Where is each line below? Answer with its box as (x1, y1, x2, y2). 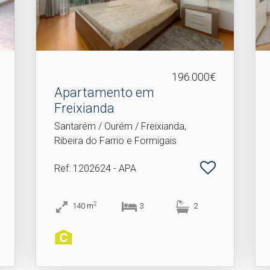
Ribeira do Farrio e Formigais (54, 135, 177, 146)
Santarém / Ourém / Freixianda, (54, 121, 187, 132)
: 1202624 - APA (69, 163, 137, 174)
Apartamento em (54, 85, 155, 100)
